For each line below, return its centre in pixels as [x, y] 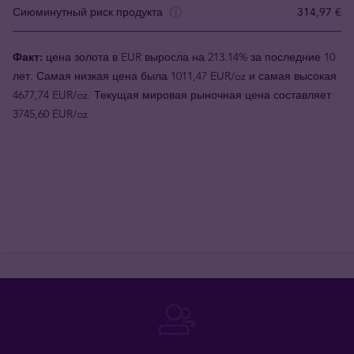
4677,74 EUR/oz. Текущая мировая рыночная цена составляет [172, 94]
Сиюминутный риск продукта [89, 12]
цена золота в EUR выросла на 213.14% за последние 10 [189, 56]
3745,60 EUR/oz [50, 113]
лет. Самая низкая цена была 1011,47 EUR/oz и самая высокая [175, 75]
